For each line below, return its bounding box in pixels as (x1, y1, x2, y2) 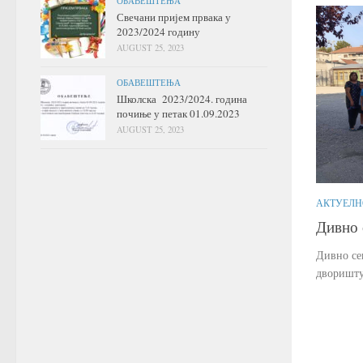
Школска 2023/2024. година (117, 91, 247, 106)
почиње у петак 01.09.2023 (117, 105, 240, 121)
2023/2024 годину (117, 23, 200, 39)
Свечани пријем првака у (117, 9, 231, 24)
